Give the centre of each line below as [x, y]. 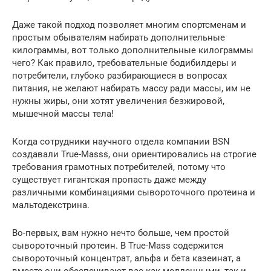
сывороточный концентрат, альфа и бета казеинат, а [126, 258]
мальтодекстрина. [51, 205]
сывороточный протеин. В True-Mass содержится [118, 245]
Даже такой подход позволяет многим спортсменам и [129, 24]
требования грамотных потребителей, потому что [119, 167]
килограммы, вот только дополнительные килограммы [133, 50]
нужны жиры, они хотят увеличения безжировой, [118, 101]
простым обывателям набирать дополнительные [119, 37]
